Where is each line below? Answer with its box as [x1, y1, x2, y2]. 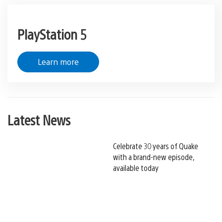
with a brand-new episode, [113, 152, 194, 163]
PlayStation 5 [17, 25, 87, 43]
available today [113, 163, 159, 173]
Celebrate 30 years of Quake [113, 141, 198, 152]
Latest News [7, 111, 70, 129]
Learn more [38, 56, 79, 67]
